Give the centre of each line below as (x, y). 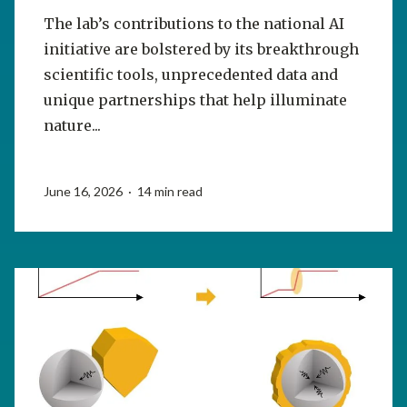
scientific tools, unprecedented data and (191, 75)
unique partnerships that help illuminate (195, 100)
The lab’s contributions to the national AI (194, 24)
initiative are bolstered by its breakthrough (201, 50)
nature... (72, 126)
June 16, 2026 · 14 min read (123, 192)
